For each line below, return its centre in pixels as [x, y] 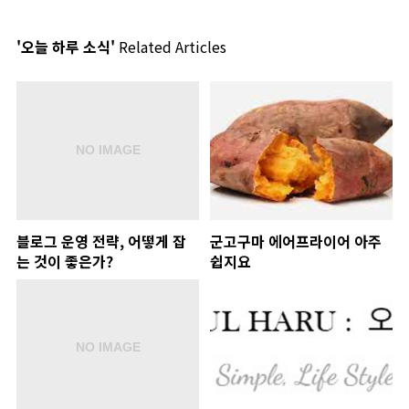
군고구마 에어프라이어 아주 [295, 241]
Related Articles [171, 47]
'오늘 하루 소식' [66, 47]
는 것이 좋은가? [65, 261]
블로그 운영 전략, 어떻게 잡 [101, 241]
